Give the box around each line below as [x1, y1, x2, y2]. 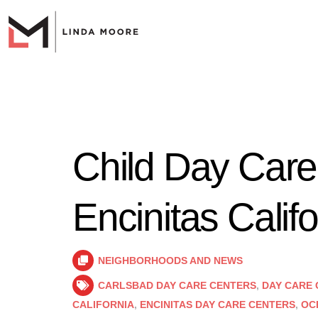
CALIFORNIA [72, 299, 134, 310]
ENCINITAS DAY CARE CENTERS [140, 299, 295, 310]
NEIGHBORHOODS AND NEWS [98, 255, 243, 266]
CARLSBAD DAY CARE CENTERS [98, 280, 256, 291]
